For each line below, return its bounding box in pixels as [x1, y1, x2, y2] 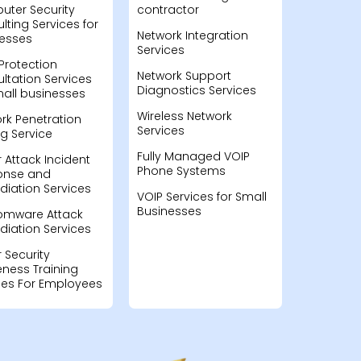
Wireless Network [136, 108, 232, 124]
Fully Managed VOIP [136, 148, 250, 164]
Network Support [136, 68, 231, 84]
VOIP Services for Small [136, 189, 267, 205]
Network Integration [136, 27, 248, 44]
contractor [136, 2, 199, 18]
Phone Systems [136, 163, 226, 179]
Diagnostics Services [136, 82, 256, 98]
